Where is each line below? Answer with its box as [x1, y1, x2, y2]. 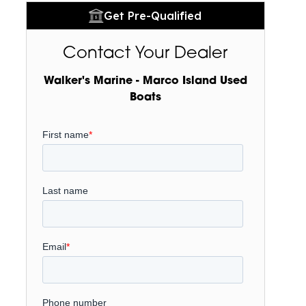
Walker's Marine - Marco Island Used [43, 76, 247, 87]
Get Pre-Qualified [104, 9, 202, 23]
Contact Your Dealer [63, 46, 228, 62]
